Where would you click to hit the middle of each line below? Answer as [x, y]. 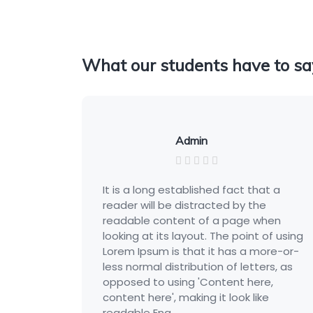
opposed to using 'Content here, [160, 282]
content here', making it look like [158, 297]
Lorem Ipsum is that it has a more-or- [173, 251]
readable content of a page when [163, 220]
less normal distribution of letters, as [169, 267]
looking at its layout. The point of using [175, 236]
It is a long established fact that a [163, 190]
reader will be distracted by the [156, 205]
